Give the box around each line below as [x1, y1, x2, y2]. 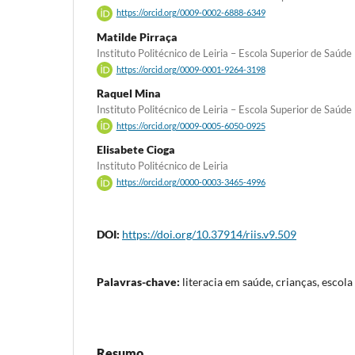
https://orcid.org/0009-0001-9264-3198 [116, 64, 265, 74]
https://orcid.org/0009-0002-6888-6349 [116, 8, 265, 18]
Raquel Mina [97, 86, 161, 100]
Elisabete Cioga [97, 143, 175, 157]
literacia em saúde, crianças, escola [182, 274, 353, 288]
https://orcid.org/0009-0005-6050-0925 [116, 121, 265, 132]
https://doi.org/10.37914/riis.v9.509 [122, 227, 296, 241]
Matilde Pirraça [97, 29, 177, 44]
